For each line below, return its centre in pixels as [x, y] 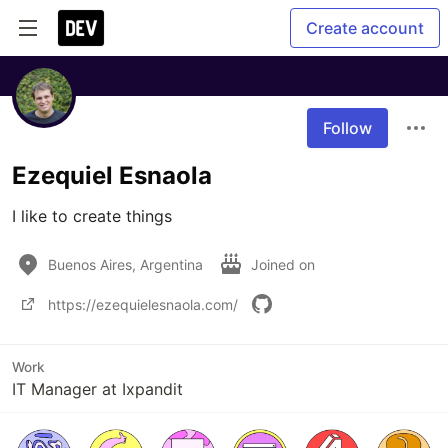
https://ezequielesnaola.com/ [143, 304]
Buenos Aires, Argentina [125, 264]
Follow [347, 128]
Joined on [285, 264]
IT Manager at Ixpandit [97, 389]
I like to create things [92, 216]
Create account [365, 28]
